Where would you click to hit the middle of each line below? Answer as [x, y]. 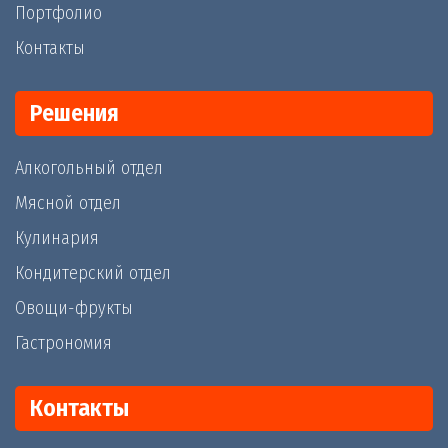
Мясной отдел [68, 202]
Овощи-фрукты [74, 307]
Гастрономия [63, 342]
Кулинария [57, 237]
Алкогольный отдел [89, 167]
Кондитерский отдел [93, 272]
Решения [74, 112]
